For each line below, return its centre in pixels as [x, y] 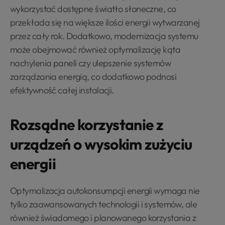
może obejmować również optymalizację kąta [95, 49]
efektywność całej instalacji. [62, 90]
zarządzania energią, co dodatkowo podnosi [93, 76]
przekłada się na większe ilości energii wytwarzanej [105, 22]
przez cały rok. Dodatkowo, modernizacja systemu [104, 36]
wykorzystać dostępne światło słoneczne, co [93, 9]
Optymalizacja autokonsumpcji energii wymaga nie [105, 190]
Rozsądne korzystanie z [87, 124]
